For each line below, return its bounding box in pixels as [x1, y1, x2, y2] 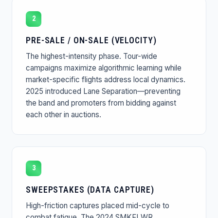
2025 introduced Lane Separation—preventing [26, 86, 181, 96]
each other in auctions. [26, 109, 101, 119]
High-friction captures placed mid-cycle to [26, 200, 169, 210]
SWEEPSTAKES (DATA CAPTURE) [26, 184, 154, 195]
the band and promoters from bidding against [26, 98, 176, 108]
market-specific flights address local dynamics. [26, 74, 185, 84]
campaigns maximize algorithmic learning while [26, 63, 182, 73]
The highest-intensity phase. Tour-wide [26, 51, 157, 61]
